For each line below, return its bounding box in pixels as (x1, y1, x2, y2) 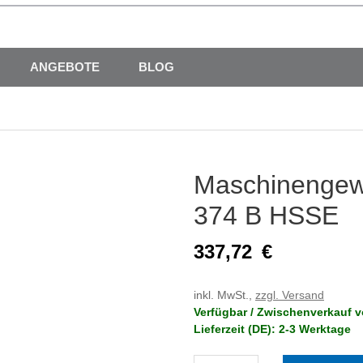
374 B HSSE (194, 201, 339, 231)
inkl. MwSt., (194, 288, 255, 302)
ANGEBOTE (29, 60, 100, 75)
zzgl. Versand (255, 288, 324, 302)
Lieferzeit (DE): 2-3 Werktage (194, 322, 351, 336)
